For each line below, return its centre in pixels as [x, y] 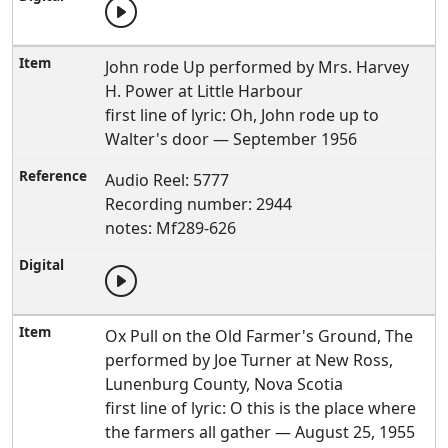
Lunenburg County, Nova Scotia [224, 384]
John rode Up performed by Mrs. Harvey [257, 67]
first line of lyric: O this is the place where [261, 408]
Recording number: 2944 [199, 204]
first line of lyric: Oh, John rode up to [242, 115]
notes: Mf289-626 [171, 228]
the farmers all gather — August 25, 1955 [260, 432]
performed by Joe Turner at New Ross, [249, 360]
